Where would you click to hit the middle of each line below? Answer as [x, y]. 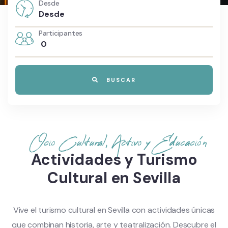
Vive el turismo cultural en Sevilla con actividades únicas [114, 210]
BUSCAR [120, 80]
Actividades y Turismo [114, 160]
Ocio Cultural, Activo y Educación [118, 142]
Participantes [61, 33]
